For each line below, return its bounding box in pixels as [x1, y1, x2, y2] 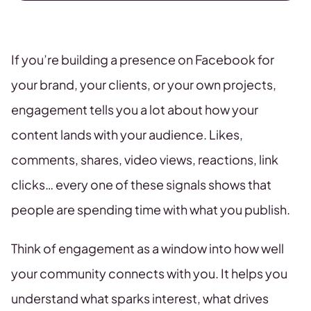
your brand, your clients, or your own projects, [11, 76, 276, 93]
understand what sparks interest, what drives [11, 290, 269, 307]
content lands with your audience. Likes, [11, 126, 243, 143]
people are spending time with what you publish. [11, 201, 290, 218]
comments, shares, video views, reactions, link [11, 151, 278, 168]
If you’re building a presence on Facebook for [11, 51, 274, 68]
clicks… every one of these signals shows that [11, 176, 271, 193]
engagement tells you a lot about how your [11, 101, 258, 118]
